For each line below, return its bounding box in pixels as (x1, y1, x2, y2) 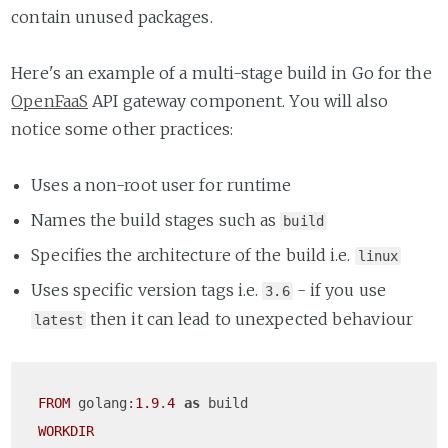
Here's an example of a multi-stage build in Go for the (11, 63, 432, 84)
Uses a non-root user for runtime (31, 175, 292, 196)
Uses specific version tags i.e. (31, 280, 263, 301)
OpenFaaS (11, 91, 89, 112)
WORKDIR (37, 423, 95, 440)
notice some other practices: (11, 119, 234, 140)
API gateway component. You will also (88, 91, 388, 112)
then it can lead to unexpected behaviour (85, 309, 413, 330)
